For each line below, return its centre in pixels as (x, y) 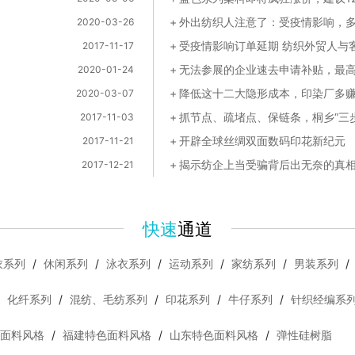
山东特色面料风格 (214, 335)
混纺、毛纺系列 (109, 300)
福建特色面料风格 (107, 335)
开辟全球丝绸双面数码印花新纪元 (262, 141)
